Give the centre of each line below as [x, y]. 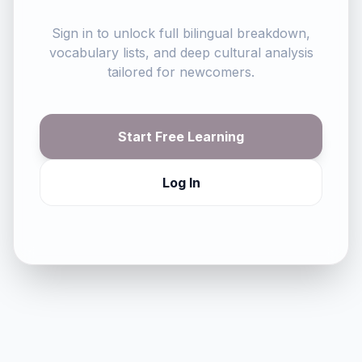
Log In [181, 183]
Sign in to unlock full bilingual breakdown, [181, 33]
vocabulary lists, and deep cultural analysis [181, 53]
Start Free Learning [181, 137]
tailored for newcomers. [181, 72]
